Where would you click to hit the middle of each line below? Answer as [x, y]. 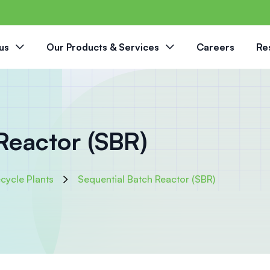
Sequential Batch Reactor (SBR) [146, 179]
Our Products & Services [103, 47]
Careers [216, 47]
